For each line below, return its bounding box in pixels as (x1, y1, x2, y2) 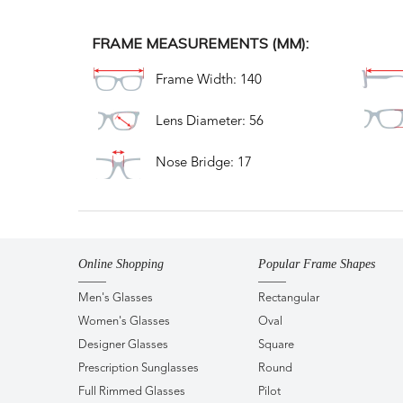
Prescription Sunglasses (78, 362, 199, 374)
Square (258, 338, 294, 351)
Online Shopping (78, 256, 164, 271)
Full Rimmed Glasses (78, 385, 185, 398)
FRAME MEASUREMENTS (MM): (92, 34, 309, 53)
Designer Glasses (78, 338, 168, 351)
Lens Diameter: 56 (156, 115, 264, 129)
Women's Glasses (78, 315, 170, 327)
